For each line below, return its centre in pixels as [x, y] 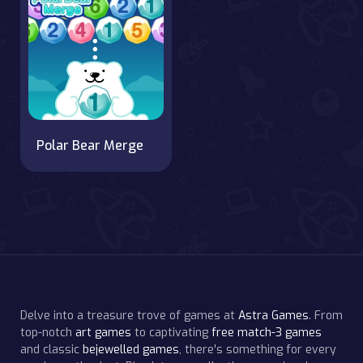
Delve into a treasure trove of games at [129, 315]
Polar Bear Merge [90, 145]
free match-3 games [267, 332]
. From [326, 315]
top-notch [48, 332]
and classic [51, 349]
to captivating [171, 332]
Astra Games [273, 315]
